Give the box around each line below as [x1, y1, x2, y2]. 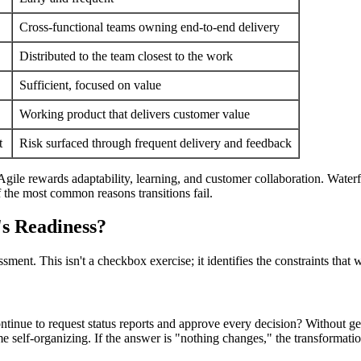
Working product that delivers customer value [19, 106, 250, 121]
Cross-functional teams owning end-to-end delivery [19, 19, 280, 34]
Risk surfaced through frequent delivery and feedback [19, 135, 292, 150]
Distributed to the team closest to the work [19, 48, 233, 63]
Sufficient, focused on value [19, 77, 161, 92]
